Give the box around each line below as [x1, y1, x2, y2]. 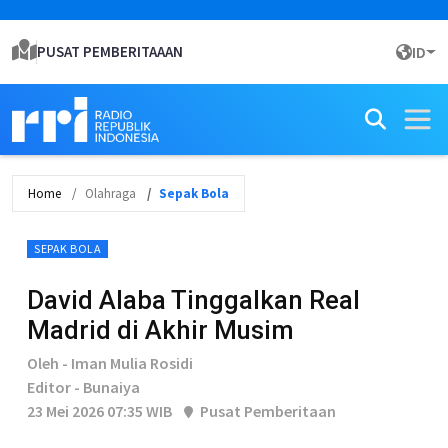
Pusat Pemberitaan [197, 401, 336, 421]
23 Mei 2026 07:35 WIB [27, 401, 172, 421]
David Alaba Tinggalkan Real [27, 285, 360, 315]
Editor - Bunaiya [27, 377, 140, 397]
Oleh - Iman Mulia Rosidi [27, 353, 193, 373]
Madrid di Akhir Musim [27, 315, 294, 345]
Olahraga [85, 185, 136, 202]
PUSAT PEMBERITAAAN [37, 42, 183, 61]
